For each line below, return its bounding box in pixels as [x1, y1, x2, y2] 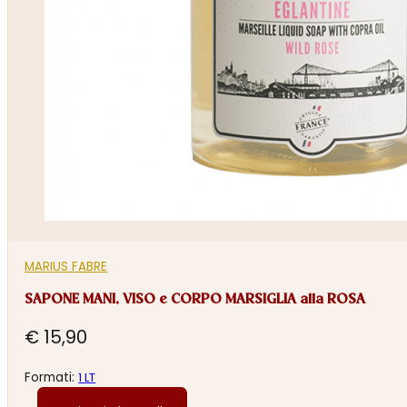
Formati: [25, 369, 79, 387]
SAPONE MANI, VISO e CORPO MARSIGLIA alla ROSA [25, 292, 366, 307]
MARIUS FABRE [25, 258, 108, 276]
